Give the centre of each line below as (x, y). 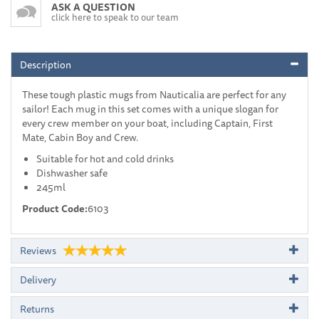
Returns (37, 309)
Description (46, 64)
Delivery (38, 279)
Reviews (38, 250)
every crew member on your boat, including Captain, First (147, 123)
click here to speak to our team (115, 17)
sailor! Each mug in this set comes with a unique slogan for (150, 109)
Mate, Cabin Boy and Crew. (80, 137)
